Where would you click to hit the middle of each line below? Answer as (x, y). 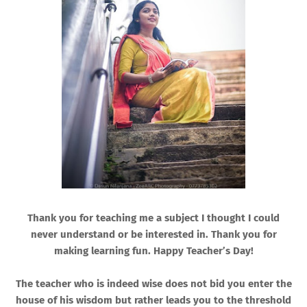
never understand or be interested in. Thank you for (153, 235)
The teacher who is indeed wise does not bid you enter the (153, 284)
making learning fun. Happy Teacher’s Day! (153, 251)
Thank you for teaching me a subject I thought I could (153, 218)
